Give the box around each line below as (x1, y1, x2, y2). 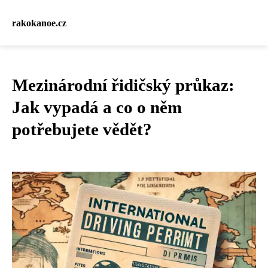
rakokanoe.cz (12, 17, 66, 28)
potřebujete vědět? (12, 120, 152, 139)
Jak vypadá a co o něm (12, 98, 182, 117)
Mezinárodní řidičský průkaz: (12, 75, 234, 95)
